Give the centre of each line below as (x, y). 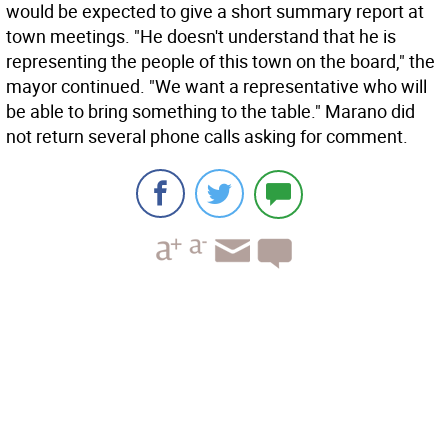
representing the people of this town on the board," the (220, 61)
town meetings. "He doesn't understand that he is (201, 36)
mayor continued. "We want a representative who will (216, 86)
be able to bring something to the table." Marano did (210, 111)
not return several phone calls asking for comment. (207, 136)
